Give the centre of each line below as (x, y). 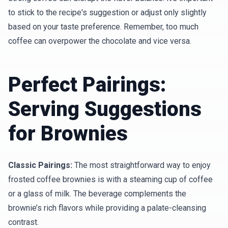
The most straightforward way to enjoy (141, 165)
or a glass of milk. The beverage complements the (97, 194)
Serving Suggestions (105, 109)
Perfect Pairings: (87, 85)
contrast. (23, 222)
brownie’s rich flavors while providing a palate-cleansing (107, 208)
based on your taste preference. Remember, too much (103, 27)
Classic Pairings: (40, 165)
